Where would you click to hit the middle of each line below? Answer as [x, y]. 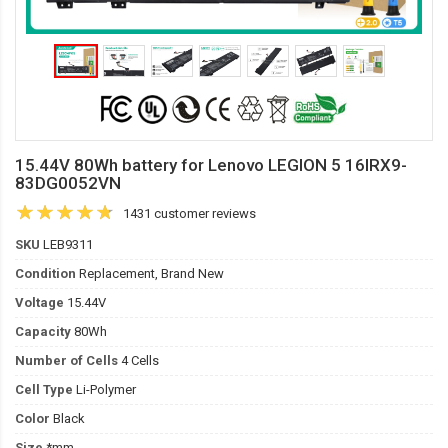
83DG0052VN [68, 183]
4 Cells [138, 360]
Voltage [39, 302]
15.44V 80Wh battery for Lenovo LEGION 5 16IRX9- [211, 165]
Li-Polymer [104, 389]
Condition [45, 273]
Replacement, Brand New [150, 273]
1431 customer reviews [189, 213]
